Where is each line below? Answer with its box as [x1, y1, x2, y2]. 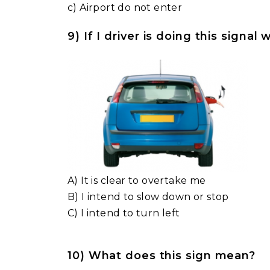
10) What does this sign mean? [67, 248, 256, 262]
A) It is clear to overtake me [67, 174, 206, 186]
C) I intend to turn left [67, 207, 180, 219]
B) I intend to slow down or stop [67, 190, 229, 202]
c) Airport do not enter [67, 1, 183, 13]
